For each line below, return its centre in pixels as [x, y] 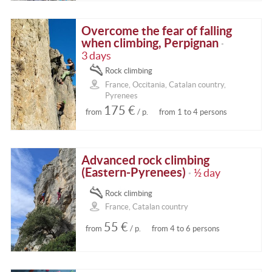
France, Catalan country [146, 207]
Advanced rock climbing [146, 160]
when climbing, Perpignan [150, 43]
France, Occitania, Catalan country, [165, 85]
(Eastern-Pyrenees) [134, 172]
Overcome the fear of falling [157, 31]
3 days [97, 56]
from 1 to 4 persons [193, 112]
